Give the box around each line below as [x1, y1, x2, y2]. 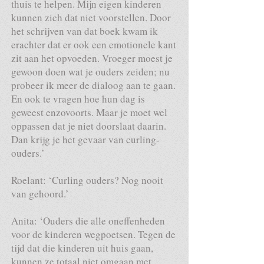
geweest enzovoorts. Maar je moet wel [11, 105, 167, 119]
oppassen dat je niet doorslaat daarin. [11, 119, 166, 133]
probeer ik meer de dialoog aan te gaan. [11, 78, 176, 92]
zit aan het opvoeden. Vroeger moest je [11, 51, 173, 65]
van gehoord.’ [11, 187, 69, 200]
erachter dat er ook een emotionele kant [11, 38, 176, 51]
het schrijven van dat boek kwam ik [11, 24, 158, 38]
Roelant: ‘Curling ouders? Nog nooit [11, 173, 163, 187]
